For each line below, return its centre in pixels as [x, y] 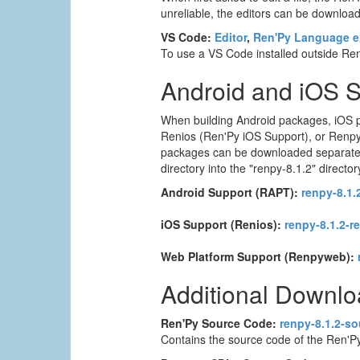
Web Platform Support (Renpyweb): [258, 257]
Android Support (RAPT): [230, 192]
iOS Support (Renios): [221, 225]
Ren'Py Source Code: [219, 323]
